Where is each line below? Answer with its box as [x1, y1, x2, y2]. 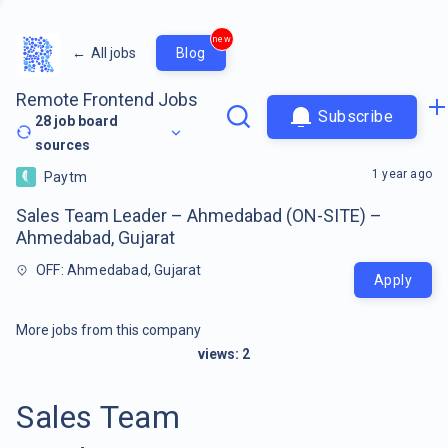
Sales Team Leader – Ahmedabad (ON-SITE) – [16, 204, 382, 226]
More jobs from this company [16, 321, 201, 338]
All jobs [91, 44, 136, 61]
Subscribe [318, 107, 393, 126]
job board [51, 112, 119, 129]
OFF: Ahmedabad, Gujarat [36, 261, 202, 278]
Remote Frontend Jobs [16, 88, 198, 110]
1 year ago [372, 166, 432, 181]
